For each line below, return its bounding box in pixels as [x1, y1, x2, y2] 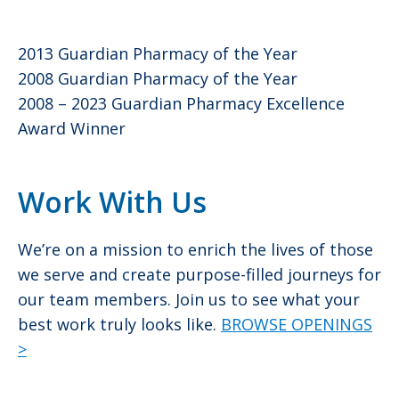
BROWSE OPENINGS [221, 313, 372, 335]
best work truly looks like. [18, 313, 221, 335]
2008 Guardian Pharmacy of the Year [18, 67, 297, 89]
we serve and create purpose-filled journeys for [18, 263, 381, 285]
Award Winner [18, 117, 126, 139]
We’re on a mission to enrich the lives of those [18, 238, 373, 260]
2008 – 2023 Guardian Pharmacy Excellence [18, 92, 345, 114]
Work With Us [18, 182, 207, 221]
